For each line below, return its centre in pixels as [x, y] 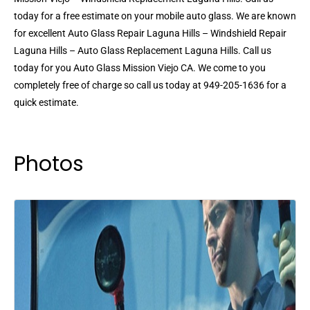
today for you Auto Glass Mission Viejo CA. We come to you [140, 68]
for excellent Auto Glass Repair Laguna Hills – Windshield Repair [150, 34]
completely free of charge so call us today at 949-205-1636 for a [150, 85]
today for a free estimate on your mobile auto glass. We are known [155, 16]
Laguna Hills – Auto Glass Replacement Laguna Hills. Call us [143, 51]
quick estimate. [46, 103]
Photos [49, 164]
